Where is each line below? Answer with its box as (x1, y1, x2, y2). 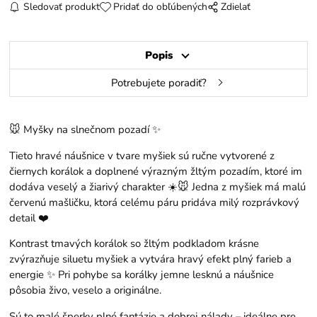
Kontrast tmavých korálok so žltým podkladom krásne (9, 236, 260, 251)
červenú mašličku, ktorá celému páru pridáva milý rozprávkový (9, 195, 300, 209)
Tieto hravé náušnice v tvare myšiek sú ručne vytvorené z (9, 148, 275, 163)
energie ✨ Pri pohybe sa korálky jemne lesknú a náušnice (9, 267, 275, 282)
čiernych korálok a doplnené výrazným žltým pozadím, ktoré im (9, 163, 303, 178)
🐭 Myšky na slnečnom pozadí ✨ (9, 122, 161, 137)
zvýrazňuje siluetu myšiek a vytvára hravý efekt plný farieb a (9, 252, 292, 267)
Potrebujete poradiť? (110, 75, 207, 90)
